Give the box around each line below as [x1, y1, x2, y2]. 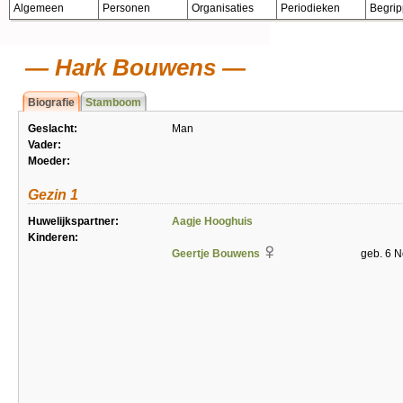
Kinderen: [28, 231, 78, 244]
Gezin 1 [28, 187, 78, 202]
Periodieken [281, 2, 340, 14]
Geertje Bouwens [172, 247, 260, 260]
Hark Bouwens [49, 54, 216, 81]
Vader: [28, 139, 61, 151]
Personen [103, 2, 150, 14]
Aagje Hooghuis [172, 215, 253, 228]
